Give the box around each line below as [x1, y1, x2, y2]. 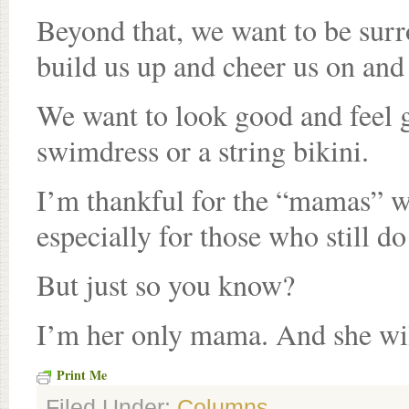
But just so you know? [37, 265, 295, 304]
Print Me [57, 365, 107, 384]
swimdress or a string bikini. [37, 131, 369, 170]
